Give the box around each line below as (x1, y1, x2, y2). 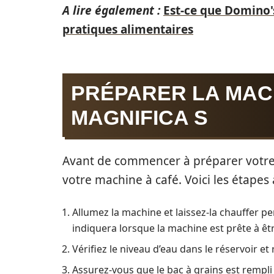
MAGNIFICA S (71, 106, 208, 129)
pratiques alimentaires (62, 21, 193, 37)
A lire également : (62, 2, 160, 18)
